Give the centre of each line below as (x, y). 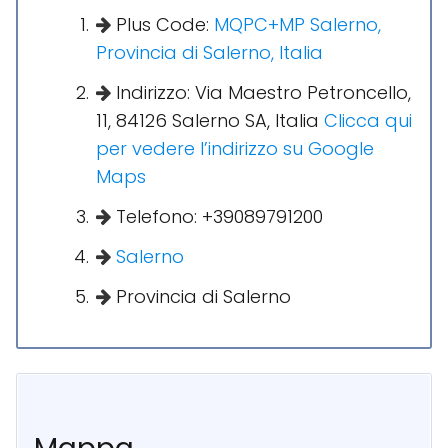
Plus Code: (162, 25)
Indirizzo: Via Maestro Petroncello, (261, 93)
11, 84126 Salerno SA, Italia (210, 121)
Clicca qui (368, 121)
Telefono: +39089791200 (217, 217)
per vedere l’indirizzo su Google (235, 149)
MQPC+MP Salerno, (297, 25)
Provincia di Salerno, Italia (209, 53)
